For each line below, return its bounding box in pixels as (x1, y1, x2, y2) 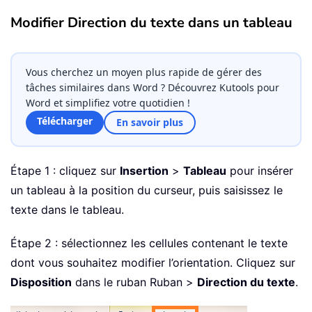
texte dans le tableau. (10, 203, 124, 217)
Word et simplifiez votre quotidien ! (26, 96, 190, 110)
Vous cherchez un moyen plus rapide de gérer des (26, 65, 262, 79)
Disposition (10, 275, 72, 290)
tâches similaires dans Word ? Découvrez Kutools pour (26, 81, 279, 95)
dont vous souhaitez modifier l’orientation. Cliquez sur (10, 256, 295, 270)
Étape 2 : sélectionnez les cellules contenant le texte (10, 236, 288, 251)
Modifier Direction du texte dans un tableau (10, 13, 292, 33)
